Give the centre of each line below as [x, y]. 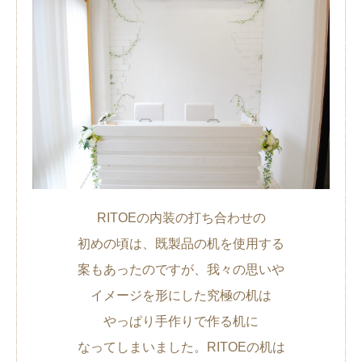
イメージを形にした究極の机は [181, 296]
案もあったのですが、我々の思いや [181, 270]
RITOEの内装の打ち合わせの [181, 218]
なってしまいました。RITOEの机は [181, 347]
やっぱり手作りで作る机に [181, 322]
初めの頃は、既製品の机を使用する [181, 244]
